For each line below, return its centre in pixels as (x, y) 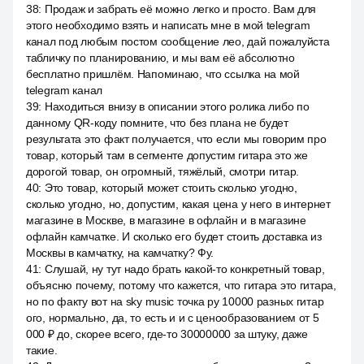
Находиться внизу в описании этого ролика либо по (177, 106)
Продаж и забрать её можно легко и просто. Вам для (180, 9)
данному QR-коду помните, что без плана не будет (157, 123)
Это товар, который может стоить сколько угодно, (171, 188)
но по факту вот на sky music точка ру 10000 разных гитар (175, 301)
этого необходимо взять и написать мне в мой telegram (168, 25)
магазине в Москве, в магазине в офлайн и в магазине (166, 220)
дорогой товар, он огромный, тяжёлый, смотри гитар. (163, 171)
